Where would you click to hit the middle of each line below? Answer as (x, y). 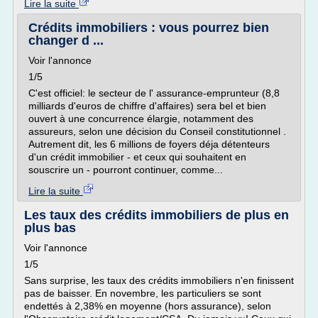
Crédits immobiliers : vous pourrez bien (149, 28)
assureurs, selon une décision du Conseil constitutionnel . (157, 131)
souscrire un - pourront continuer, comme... (126, 170)
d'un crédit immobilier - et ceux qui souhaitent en (137, 157)
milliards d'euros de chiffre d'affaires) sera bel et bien (147, 106)
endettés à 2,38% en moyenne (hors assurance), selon (148, 306)
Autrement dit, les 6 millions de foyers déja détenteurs (149, 144)
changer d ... (66, 40)
